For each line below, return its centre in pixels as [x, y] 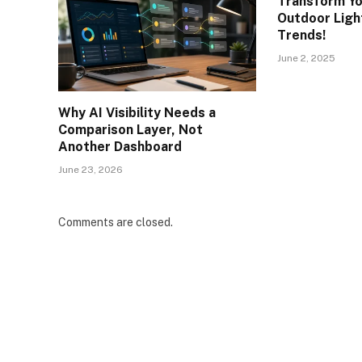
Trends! [302, 36]
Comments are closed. [116, 223]
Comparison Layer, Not [130, 130]
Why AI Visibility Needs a [137, 113]
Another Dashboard [120, 147]
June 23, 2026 [90, 170]
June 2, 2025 [307, 59]
